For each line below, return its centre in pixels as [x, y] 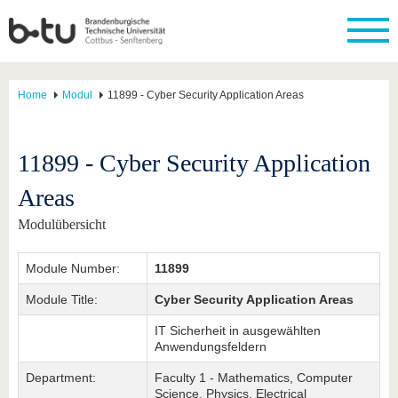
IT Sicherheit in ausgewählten [238, 330]
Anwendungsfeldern [211, 346]
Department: [61, 378]
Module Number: [73, 268]
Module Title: [62, 299]
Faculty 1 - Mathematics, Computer [254, 378]
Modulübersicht [62, 224]
